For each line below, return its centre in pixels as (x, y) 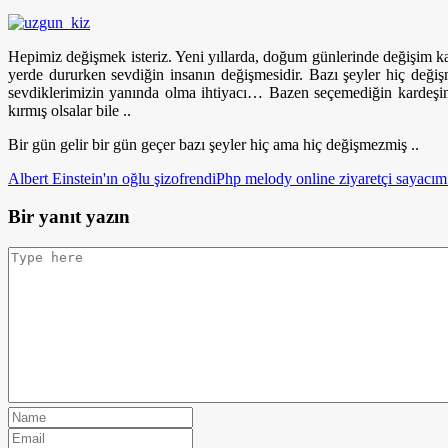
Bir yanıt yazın (69, 217)
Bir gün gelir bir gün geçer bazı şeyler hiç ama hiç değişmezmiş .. (213, 144)
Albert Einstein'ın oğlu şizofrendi (112, 178)
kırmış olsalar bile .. (69, 110)
